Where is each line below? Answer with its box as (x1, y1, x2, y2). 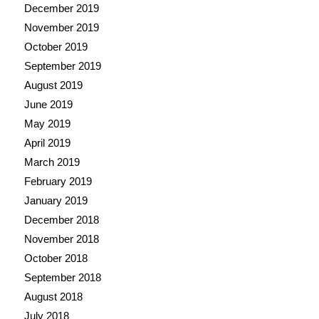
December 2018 (23, 214, 99, 226)
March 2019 (23, 156, 80, 169)
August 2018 (23, 291, 83, 303)
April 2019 (23, 137, 70, 150)
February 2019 (23, 175, 92, 188)
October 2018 (23, 252, 88, 265)
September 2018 (23, 271, 101, 284)
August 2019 (23, 79, 83, 92)
